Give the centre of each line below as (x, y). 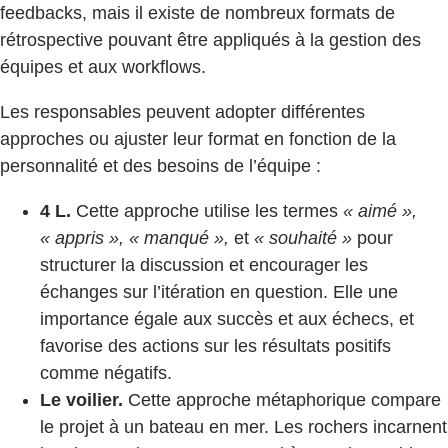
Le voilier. (81, 400)
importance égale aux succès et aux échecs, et (227, 319)
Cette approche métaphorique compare (282, 400)
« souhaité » (303, 238)
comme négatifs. (106, 373)
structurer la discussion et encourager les (204, 265)
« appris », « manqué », (134, 238)
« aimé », (380, 211)
